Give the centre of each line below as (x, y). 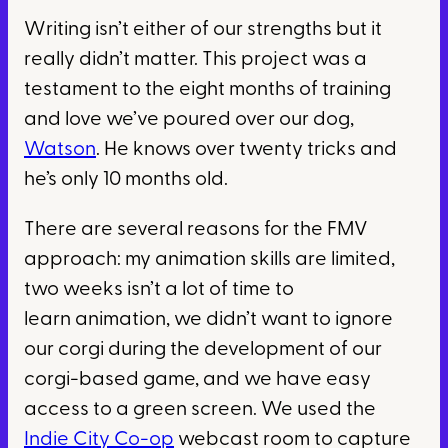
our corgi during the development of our (203, 350)
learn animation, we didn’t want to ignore (208, 320)
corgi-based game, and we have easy (197, 380)
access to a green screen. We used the (200, 410)
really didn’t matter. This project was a (195, 60)
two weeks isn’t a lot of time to (159, 290)
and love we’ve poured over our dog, (189, 120)
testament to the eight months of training (207, 90)
